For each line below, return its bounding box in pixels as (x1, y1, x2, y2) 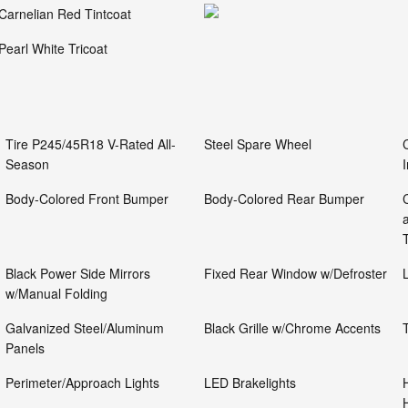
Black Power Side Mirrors (5, 264, 150, 282)
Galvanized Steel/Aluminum (5, 319, 164, 337)
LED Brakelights (204, 373, 296, 392)
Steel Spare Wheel (204, 135, 311, 153)
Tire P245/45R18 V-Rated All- (5, 135, 176, 153)
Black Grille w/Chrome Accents (204, 319, 381, 337)
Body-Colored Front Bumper (5, 189, 168, 208)
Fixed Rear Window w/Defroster (204, 264, 387, 282)
